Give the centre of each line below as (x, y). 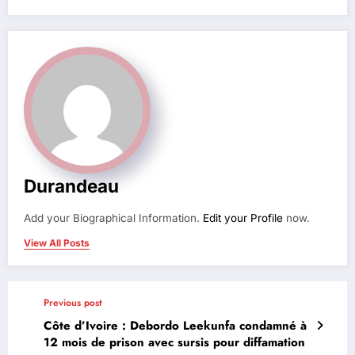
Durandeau (71, 185)
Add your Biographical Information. (113, 218)
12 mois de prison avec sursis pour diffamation (174, 342)
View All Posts (57, 242)
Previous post (73, 302)
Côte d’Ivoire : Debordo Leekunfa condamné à (175, 325)
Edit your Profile (243, 218)
